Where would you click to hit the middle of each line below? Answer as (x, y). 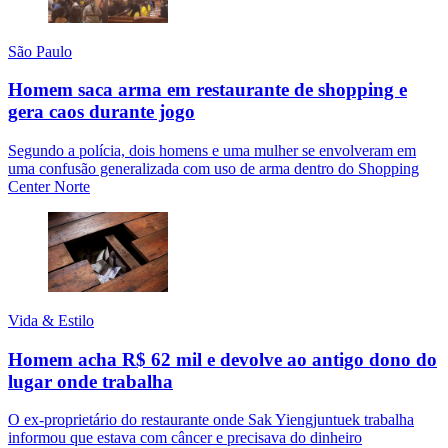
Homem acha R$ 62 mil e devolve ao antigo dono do (222, 359)
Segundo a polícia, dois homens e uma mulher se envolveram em (212, 151)
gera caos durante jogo (101, 112)
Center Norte (49, 187)
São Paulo (40, 51)
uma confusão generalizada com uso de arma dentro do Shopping (213, 169)
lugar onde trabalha (90, 381)
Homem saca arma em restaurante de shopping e (207, 90)
